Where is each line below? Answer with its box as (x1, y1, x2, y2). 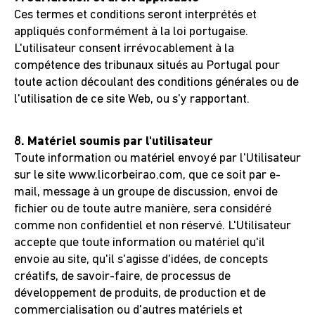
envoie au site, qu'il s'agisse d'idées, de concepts (14, 253, 268, 266)
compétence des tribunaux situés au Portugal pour (14, 59, 280, 72)
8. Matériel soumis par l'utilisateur (14, 135, 213, 148)
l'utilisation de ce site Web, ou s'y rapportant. (14, 93, 250, 106)
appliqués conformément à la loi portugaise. (14, 25, 248, 39)
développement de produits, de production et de (14, 287, 266, 300)
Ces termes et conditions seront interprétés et (14, 8, 257, 22)
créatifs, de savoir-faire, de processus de (14, 270, 231, 283)
